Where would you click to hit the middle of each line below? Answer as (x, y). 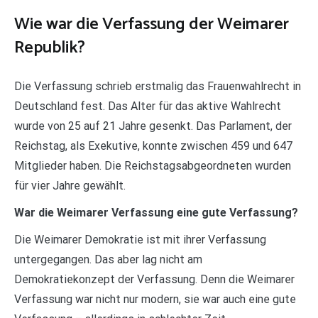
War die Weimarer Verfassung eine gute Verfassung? (156, 212)
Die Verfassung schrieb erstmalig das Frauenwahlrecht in (158, 86)
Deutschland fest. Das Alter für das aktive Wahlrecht (148, 106)
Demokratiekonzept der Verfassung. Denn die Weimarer (154, 279)
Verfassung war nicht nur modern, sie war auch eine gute (155, 299)
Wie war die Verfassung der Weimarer (152, 24)
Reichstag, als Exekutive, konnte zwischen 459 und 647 (153, 146)
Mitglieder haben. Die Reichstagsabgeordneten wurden (153, 165)
